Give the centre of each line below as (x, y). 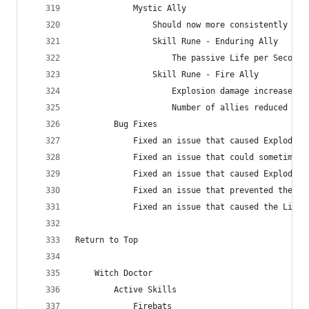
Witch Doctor (114, 273)
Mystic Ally (131, 8)
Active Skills (126, 290)
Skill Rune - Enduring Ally (177, 41)
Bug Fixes (116, 124)
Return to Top (107, 240)
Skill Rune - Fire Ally (167, 74)
